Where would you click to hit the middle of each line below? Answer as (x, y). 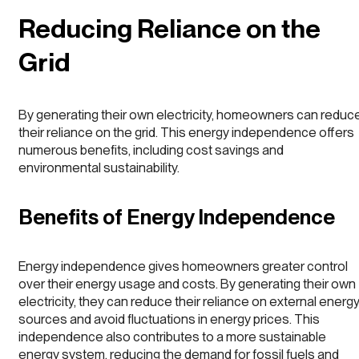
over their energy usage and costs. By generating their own (187, 284)
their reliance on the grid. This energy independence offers (186, 132)
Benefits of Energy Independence (177, 216)
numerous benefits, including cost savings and (151, 149)
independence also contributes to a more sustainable (172, 337)
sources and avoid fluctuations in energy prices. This (169, 319)
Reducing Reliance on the (169, 28)
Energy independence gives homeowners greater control (183, 266)
